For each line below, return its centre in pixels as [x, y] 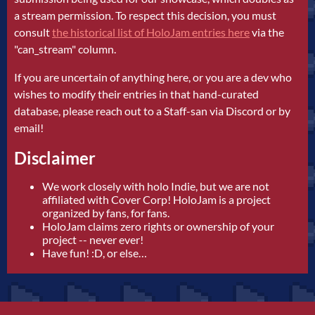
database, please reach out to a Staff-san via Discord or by [152, 111]
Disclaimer [55, 158]
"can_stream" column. [65, 49]
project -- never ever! [93, 240]
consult [33, 32]
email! [29, 128]
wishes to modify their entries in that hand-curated [136, 94]
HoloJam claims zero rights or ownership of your [158, 226]
